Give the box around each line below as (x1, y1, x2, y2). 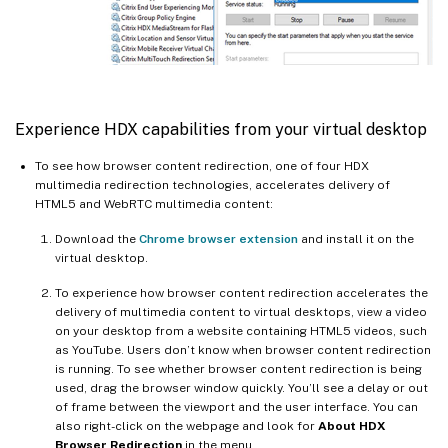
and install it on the (298, 231, 414, 246)
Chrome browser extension (139, 231, 298, 246)
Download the (55, 231, 139, 246)
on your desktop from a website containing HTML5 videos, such (55, 323, 427, 338)
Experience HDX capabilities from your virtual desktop (15, 119, 427, 139)
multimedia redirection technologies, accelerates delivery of (35, 177, 390, 192)
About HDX (318, 418, 386, 433)
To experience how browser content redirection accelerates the (55, 285, 428, 300)
